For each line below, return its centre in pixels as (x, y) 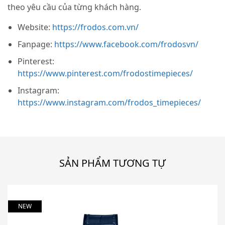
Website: (35, 27)
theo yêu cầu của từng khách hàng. (74, 7)
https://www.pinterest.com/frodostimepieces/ (105, 74)
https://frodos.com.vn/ (95, 27)
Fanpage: (36, 44)
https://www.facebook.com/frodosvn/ (126, 44)
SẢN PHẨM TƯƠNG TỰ (113, 163)
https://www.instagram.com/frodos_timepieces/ (109, 103)
